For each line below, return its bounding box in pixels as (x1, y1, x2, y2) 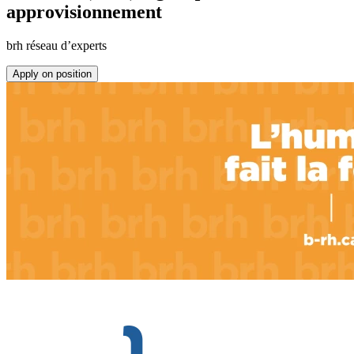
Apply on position (13, 67, 92, 80)
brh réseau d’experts (6, 38, 107, 52)
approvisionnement (6, 2, 162, 23)
